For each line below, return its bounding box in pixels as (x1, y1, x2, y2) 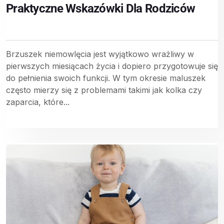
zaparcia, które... (6, 96, 69, 107)
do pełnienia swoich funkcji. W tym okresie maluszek (6, 72, 205, 83)
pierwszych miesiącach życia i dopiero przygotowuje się (6, 60, 218, 71)
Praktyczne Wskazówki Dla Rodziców (6, 1, 195, 15)
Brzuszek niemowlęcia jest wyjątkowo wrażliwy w (6, 48, 194, 59)
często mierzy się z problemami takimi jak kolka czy (6, 84, 202, 95)
